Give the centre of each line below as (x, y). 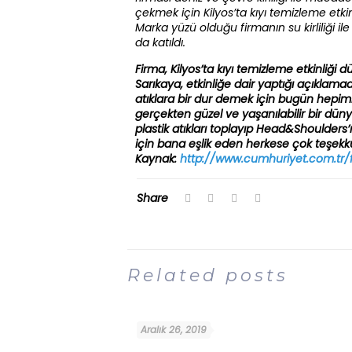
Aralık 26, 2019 (174, 330)
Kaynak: (158, 159)
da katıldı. (161, 42)
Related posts (208, 275)
